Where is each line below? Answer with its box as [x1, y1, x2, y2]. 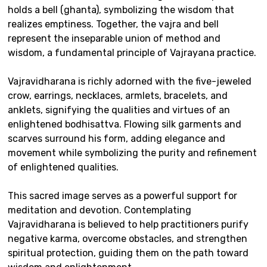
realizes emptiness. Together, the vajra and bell [8, 18, 219, 30]
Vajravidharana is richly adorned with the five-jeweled [8, 76, 252, 88]
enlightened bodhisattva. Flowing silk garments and [8, 119, 241, 131]
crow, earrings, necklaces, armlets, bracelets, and [8, 90, 228, 102]
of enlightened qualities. [8, 162, 119, 173]
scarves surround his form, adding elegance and [8, 133, 225, 145]
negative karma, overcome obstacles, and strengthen [8, 233, 247, 245]
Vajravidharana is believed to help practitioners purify [8, 219, 249, 231]
